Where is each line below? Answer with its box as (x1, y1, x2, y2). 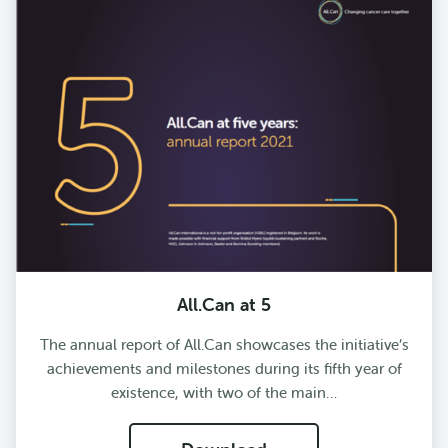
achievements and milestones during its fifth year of (46, 359, 402, 379)
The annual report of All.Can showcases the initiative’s (39, 335, 409, 355)
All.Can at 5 (177, 293, 271, 317)
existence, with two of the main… (111, 383, 337, 403)
